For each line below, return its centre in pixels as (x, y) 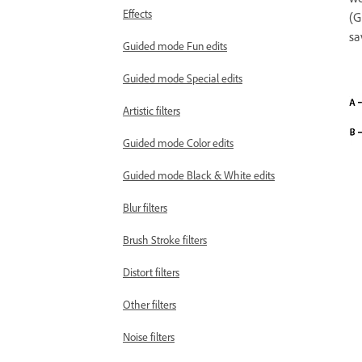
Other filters (149, 304)
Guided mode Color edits (178, 143)
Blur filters (145, 207)
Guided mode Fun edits (175, 46)
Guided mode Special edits (183, 78)
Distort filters (151, 272)
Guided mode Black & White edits (199, 175)
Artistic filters (152, 110)
